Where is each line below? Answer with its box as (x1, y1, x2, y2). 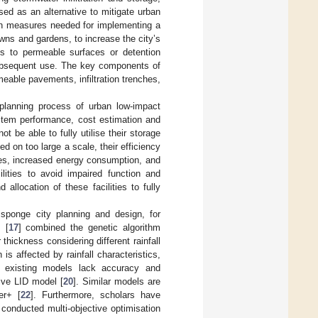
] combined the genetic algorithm (18, 221, 161, 233)
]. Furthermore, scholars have (30, 289, 161, 300)
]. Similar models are (72, 275, 160, 287)
